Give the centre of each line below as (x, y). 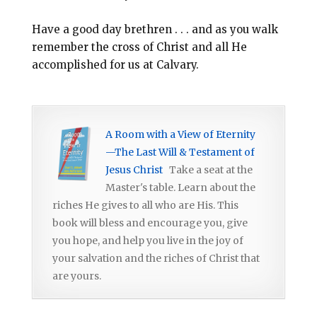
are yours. (76, 276)
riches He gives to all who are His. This (145, 206)
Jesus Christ (134, 170)
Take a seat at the (209, 170)
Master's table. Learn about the (180, 188)
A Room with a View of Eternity (180, 135)
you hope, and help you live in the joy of (148, 241)
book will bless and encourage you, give (150, 223)
